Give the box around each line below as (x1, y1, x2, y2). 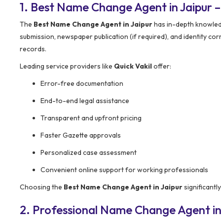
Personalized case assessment (40, 147, 137, 157)
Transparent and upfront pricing (40, 113, 142, 122)
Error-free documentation (40, 78, 123, 88)
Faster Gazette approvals (40, 130, 121, 140)
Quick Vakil (114, 61, 152, 71)
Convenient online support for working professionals (40, 165, 208, 174)
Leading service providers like (20, 61, 114, 71)
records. (20, 44, 46, 53)
